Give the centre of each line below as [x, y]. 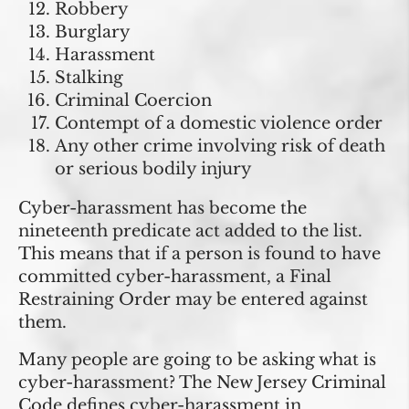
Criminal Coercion [133, 101]
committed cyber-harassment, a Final [175, 277]
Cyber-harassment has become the [163, 209]
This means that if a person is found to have [199, 254]
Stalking [89, 78]
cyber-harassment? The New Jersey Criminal [202, 383]
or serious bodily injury [153, 169]
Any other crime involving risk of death [220, 147]
